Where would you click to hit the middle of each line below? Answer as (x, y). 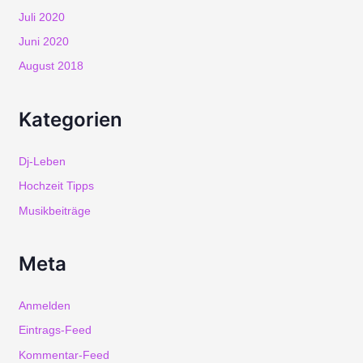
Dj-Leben (42, 161)
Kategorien (70, 119)
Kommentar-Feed (64, 355)
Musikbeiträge (54, 211)
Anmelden (44, 305)
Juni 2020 (43, 42)
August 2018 (51, 66)
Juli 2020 (41, 17)
